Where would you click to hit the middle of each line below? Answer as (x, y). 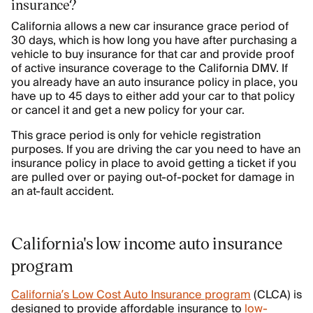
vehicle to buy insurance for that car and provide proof (153, 54)
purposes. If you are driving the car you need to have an (156, 150)
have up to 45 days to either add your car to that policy (153, 96)
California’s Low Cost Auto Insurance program (131, 295)
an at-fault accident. (63, 191)
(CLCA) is (276, 295)
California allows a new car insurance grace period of (150, 27)
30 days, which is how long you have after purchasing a (154, 41)
